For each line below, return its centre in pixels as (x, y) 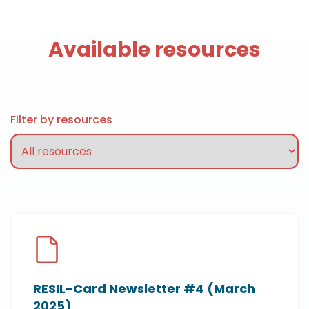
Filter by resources (61, 120)
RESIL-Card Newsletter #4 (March (144, 289)
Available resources (154, 50)
